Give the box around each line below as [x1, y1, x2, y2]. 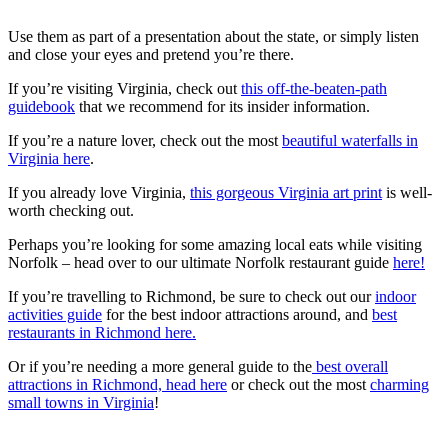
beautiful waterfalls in [282, 131, 418, 149]
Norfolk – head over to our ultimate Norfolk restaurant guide [8, 253, 393, 271]
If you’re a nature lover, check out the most [8, 131, 282, 149]
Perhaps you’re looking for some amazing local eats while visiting [8, 235, 422, 253]
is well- [382, 183, 432, 201]
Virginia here [8, 149, 90, 167]
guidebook [8, 97, 75, 115]
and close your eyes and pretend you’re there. [8, 45, 294, 63]
